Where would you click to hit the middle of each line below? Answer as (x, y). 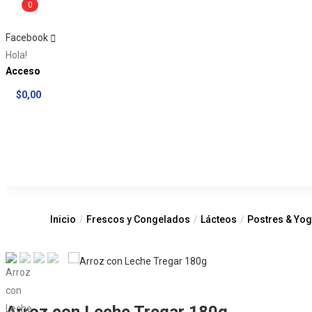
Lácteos (219, 220)
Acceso (23, 71)
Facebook (27, 38)
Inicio (63, 220)
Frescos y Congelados (138, 220)
